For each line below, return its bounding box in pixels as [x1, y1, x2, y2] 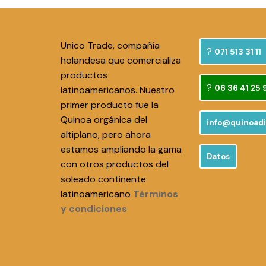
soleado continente [61, 173, 146, 185]
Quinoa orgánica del [61, 113, 147, 126]
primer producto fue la [61, 99, 159, 111]
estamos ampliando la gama [61, 143, 182, 156]
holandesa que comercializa [61, 54, 181, 66]
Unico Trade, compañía [61, 39, 160, 52]
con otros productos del [61, 158, 169, 170]
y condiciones [61, 202, 127, 215]
